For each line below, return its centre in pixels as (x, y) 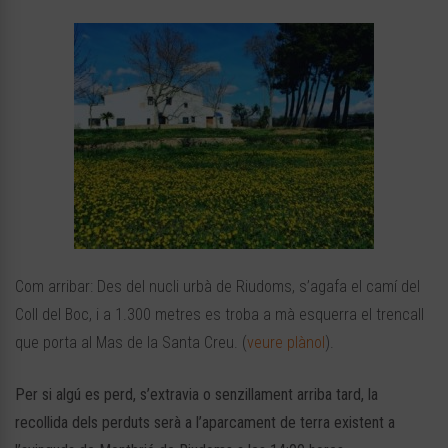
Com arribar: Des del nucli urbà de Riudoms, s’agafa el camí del (217, 287)
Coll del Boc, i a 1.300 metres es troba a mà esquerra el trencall (219, 315)
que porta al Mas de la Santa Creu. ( (131, 343)
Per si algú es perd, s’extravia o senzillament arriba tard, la (196, 395)
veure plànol (286, 343)
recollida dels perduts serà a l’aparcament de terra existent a (205, 423)
